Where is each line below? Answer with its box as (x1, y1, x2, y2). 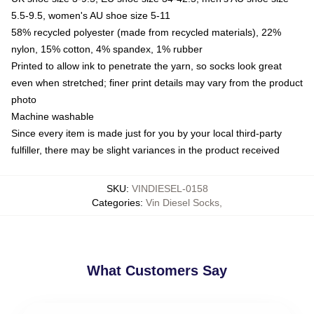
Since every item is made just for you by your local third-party (11, 127, 282, 139)
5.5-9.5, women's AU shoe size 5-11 (11, 9, 170, 21)
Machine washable (11, 110, 94, 122)
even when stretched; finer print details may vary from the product (11, 76, 303, 88)
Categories (92, 196, 140, 208)
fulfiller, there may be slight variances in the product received (11, 144, 280, 156)
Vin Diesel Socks (146, 196, 219, 208)
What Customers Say (87, 262, 227, 278)
